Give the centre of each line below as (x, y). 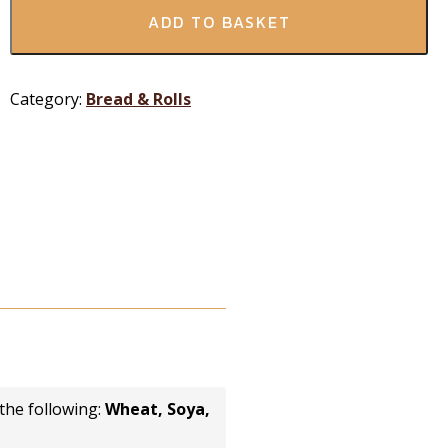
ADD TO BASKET (219, 21)
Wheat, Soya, (157, 409)
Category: (48, 98)
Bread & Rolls (138, 98)
